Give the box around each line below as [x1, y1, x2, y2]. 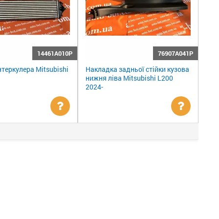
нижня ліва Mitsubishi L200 [85, 73, 173, 83]
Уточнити [58, 113, 106, 128]
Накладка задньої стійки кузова [85, 65, 189, 74]
